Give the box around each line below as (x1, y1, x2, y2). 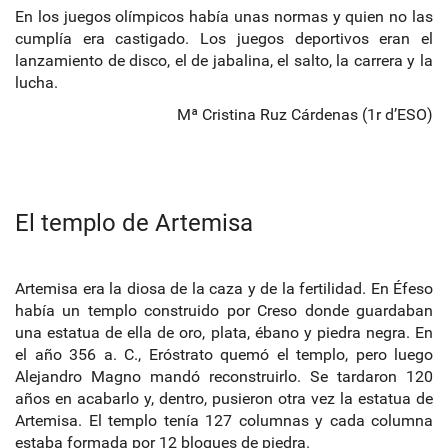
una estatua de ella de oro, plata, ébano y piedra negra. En (15, 322, 433, 342)
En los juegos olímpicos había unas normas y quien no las (15, 6, 433, 26)
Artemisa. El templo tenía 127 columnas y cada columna (15, 410, 433, 430)
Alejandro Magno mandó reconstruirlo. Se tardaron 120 (15, 366, 433, 386)
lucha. (15, 72, 58, 92)
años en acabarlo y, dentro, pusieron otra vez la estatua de (15, 388, 433, 408)
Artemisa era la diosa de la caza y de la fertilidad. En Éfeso (15, 278, 433, 298)
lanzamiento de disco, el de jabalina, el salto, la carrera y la (15, 50, 433, 70)
